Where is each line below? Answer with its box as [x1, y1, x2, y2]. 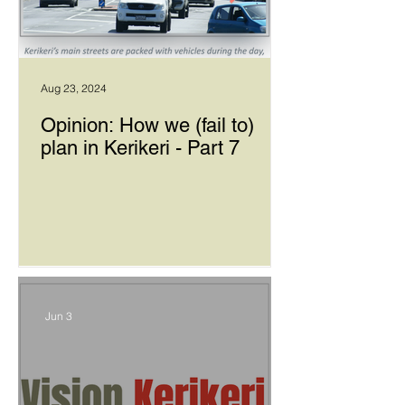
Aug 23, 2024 [41, 80, 107, 95]
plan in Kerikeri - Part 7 [41, 137, 240, 160]
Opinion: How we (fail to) [41, 114, 254, 137]
